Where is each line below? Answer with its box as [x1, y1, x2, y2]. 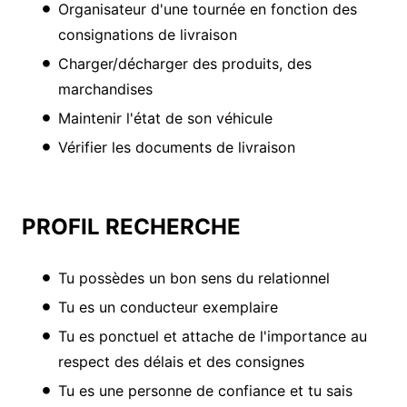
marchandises [58, 80, 153, 99]
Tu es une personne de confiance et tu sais [58, 382, 352, 401]
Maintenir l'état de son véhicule [58, 109, 273, 128]
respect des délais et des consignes [58, 352, 304, 372]
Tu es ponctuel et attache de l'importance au [58, 327, 367, 346]
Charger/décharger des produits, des [58, 55, 312, 74]
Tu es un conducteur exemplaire [58, 298, 278, 317]
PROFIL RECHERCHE [22, 213, 241, 241]
